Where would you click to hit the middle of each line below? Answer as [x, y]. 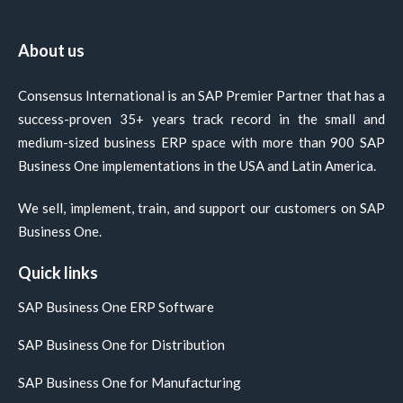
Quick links [58, 273]
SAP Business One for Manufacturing [130, 383]
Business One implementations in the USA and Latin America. [197, 166]
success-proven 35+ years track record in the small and [201, 119]
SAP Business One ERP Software [116, 307]
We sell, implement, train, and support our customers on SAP [201, 208]
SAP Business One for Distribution [121, 345]
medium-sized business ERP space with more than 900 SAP [201, 143]
